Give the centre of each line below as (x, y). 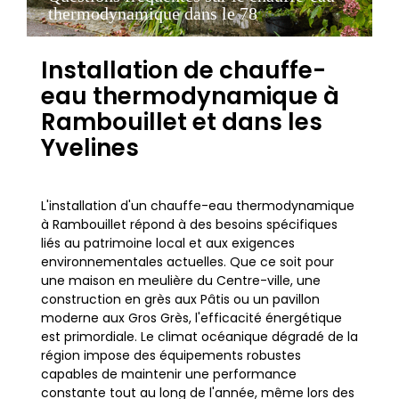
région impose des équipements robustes (171, 355)
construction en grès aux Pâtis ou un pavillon (180, 299)
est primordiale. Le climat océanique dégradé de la (199, 337)
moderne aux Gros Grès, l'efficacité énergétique (191, 318)
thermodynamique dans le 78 (153, 13)
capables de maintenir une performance (169, 374)
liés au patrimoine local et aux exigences (168, 243)
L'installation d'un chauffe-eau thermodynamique (198, 206)
